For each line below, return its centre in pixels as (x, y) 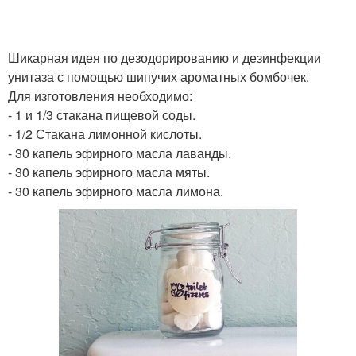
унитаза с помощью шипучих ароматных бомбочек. (159, 77)
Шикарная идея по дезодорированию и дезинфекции (164, 58)
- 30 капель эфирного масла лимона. (116, 191)
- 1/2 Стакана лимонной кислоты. (105, 134)
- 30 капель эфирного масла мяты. (109, 172)
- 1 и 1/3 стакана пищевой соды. (102, 115)
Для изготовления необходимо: (100, 96)
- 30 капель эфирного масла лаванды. (120, 153)
